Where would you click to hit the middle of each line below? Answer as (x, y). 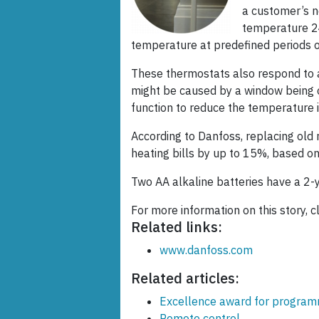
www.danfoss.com (206, 250)
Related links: (177, 227)
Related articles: (185, 278)
